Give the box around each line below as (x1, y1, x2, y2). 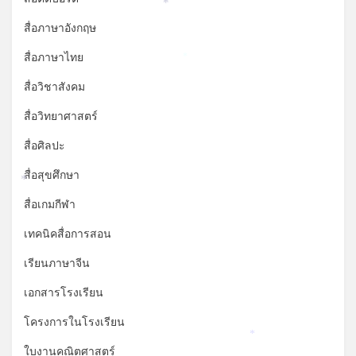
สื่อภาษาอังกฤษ (24, 21, 96, 36)
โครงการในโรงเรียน (24, 315, 125, 330)
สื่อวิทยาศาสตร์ (24, 110, 98, 124)
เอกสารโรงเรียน (24, 286, 103, 300)
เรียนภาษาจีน (24, 257, 90, 271)
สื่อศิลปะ (24, 139, 65, 153)
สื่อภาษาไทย (24, 51, 83, 65)
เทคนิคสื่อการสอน (24, 227, 111, 242)
